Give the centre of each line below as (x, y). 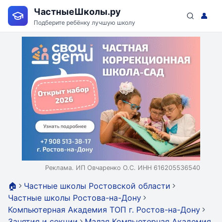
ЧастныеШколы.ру (77, 11)
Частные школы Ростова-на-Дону (75, 198)
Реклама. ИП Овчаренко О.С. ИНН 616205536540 (123, 168)
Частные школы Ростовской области (97, 186)
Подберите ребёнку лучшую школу (84, 22)
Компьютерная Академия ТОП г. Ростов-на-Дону (104, 210)
